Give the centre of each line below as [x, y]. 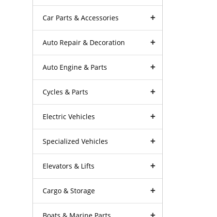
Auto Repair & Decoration [84, 42]
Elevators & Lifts [69, 166]
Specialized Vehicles [76, 141]
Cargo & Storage [69, 190]
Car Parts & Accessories [81, 17]
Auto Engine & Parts [75, 67]
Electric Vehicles [69, 116]
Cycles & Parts [66, 92]
